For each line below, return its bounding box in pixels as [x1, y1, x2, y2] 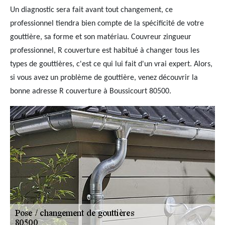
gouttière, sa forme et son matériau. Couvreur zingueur [10, 33, 191, 41]
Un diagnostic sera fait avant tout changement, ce [10, 6, 173, 14]
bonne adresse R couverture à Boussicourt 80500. [10, 87, 171, 95]
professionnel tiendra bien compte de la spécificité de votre [10, 20, 204, 28]
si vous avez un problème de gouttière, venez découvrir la [10, 74, 198, 82]
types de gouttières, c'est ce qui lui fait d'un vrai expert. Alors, [10, 60, 212, 68]
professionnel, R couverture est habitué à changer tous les [10, 47, 199, 55]
